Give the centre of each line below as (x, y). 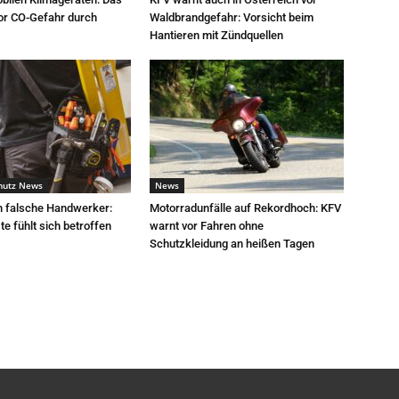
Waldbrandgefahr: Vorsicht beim (232, 17)
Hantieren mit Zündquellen (216, 35)
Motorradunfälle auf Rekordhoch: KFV (245, 208)
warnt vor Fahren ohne (207, 226)
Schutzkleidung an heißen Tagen (232, 244)
